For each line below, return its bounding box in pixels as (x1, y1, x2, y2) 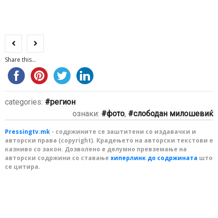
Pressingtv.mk (5, 127, 50, 136)
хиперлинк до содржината (110, 154, 198, 162)
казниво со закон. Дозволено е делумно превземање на (5, 145, 187, 153)
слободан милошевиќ (133, 109, 213, 118)
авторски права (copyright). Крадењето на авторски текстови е (5, 136, 213, 145)
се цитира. (5, 163, 40, 171)
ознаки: (73, 109, 101, 118)
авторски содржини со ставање (5, 154, 110, 162)
